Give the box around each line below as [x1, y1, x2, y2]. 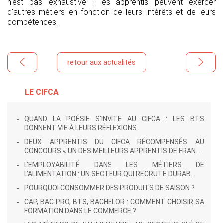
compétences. [7, 17, 58, 27]
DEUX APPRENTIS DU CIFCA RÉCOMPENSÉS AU [24, 138, 204, 146]
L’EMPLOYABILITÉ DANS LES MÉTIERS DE [24, 161, 204, 169]
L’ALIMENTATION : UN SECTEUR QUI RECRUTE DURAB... [24, 170, 195, 178]
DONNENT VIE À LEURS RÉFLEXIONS [24, 124, 137, 132]
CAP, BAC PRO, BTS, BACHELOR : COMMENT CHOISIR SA [24, 198, 204, 206]
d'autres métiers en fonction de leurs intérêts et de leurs [7, 7, 216, 17]
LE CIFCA [25, 87, 59, 97]
